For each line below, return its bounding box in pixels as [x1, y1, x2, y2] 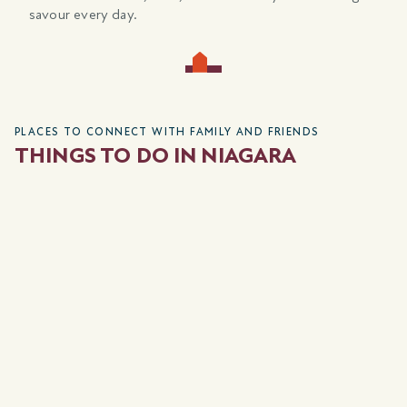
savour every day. [29, 5, 137, 24]
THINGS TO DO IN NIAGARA [15, 142, 297, 169]
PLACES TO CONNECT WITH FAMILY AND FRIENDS [15, 124, 320, 138]
